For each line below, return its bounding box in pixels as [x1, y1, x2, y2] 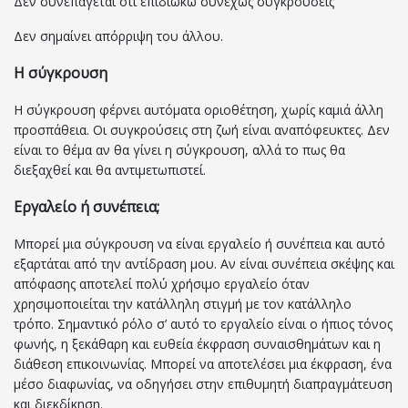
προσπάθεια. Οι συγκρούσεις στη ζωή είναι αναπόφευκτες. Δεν [14, 121, 390, 139]
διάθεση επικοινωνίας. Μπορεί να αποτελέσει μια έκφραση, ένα [14, 355, 392, 373]
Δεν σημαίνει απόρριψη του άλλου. [14, 27, 223, 46]
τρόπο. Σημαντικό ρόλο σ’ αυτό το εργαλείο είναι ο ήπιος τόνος [14, 315, 393, 333]
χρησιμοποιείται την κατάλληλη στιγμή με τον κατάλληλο [14, 295, 352, 313]
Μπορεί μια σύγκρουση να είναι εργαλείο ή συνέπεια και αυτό [14, 235, 385, 253]
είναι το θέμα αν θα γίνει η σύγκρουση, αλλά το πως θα [14, 141, 345, 159]
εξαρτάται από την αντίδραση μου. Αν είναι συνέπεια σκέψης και [14, 255, 394, 273]
